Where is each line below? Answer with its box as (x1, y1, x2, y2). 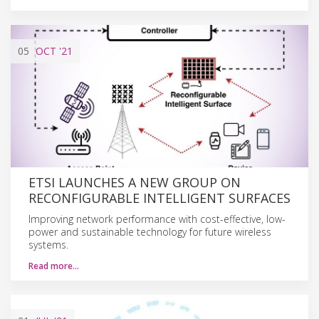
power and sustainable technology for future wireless (28, 224, 271, 239)
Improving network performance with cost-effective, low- (28, 211, 286, 226)
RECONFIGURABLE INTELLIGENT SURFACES (28, 189, 291, 206)
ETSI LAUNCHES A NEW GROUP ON (28, 173, 241, 191)
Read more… (28, 259, 79, 272)
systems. (28, 237, 68, 251)
